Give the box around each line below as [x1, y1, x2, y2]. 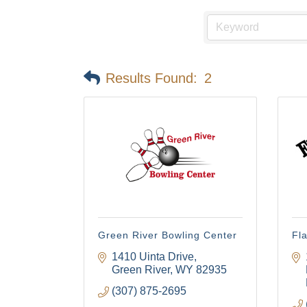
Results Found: [106, 70, 197, 86]
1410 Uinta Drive [112, 251, 194, 262]
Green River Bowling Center [98, 230, 237, 241]
